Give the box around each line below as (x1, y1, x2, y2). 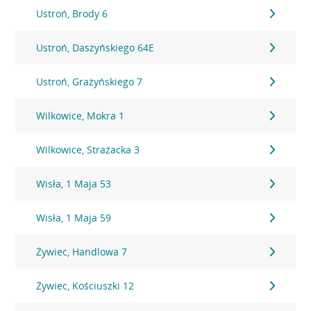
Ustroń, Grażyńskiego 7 (36, 75, 143, 88)
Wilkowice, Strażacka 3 (36, 143, 140, 156)
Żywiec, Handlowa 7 (36, 245, 128, 258)
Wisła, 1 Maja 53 (36, 177, 112, 190)
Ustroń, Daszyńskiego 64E (36, 41, 155, 54)
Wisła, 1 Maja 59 (36, 211, 112, 224)
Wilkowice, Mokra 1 (36, 109, 125, 122)
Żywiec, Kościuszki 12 (36, 279, 135, 292)
